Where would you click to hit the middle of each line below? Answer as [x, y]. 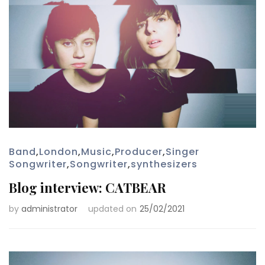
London [59, 151]
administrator [49, 209]
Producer [139, 151]
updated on [112, 209]
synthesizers [164, 164]
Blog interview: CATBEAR [88, 187]
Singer [182, 151]
